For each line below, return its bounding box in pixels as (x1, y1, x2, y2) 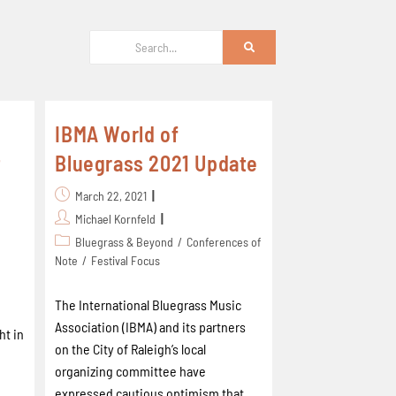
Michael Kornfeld (75, 211, 156, 226)
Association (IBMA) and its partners (55, 318, 247, 335)
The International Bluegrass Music (55, 296, 242, 313)
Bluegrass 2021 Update (55, 150, 258, 176)
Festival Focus (91, 253, 161, 268)
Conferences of (187, 234, 262, 249)
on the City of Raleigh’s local (55, 340, 207, 357)
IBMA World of (55, 121, 179, 147)
